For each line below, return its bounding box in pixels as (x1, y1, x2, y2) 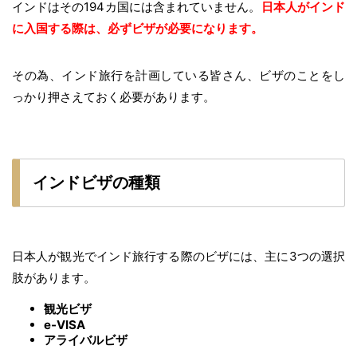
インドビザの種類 (33, 173, 160, 193)
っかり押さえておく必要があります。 (12, 89, 215, 105)
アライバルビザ (44, 332, 127, 348)
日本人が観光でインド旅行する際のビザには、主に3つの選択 (12, 249, 345, 265)
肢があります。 (12, 270, 96, 286)
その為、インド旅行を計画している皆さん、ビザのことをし (12, 68, 345, 84)
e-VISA (44, 317, 85, 333)
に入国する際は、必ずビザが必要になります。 (12, 21, 263, 37)
